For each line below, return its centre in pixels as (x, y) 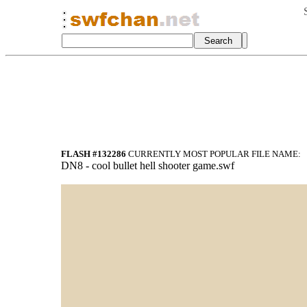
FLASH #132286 (94, 154)
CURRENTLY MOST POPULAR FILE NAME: (213, 154)
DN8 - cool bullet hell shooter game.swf (148, 165)
